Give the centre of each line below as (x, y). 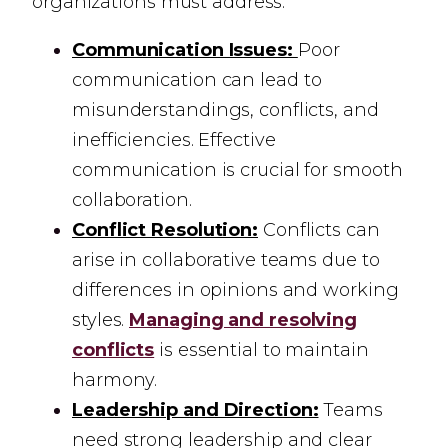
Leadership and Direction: (195, 410)
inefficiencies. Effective (174, 140)
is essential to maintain (261, 350)
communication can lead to (197, 80)
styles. (101, 320)
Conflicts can (319, 230)
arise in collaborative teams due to (226, 260)
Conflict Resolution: (165, 230)
